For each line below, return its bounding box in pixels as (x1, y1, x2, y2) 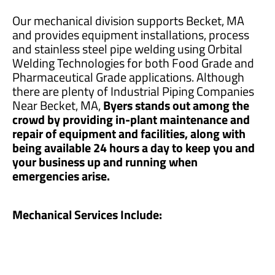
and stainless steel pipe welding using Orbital (12, 39, 242, 58)
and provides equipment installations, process (12, 25, 249, 44)
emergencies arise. (12, 166, 110, 185)
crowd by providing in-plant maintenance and (12, 109, 250, 129)
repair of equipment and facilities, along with (12, 123, 246, 143)
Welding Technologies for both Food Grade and (12, 53, 254, 72)
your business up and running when (12, 152, 198, 171)
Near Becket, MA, (12, 95, 103, 115)
